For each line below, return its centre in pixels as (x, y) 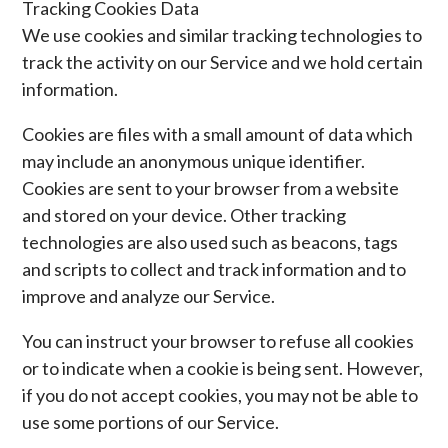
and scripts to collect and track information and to (214, 269)
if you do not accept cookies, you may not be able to (220, 395)
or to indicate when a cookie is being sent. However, (223, 368)
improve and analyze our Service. (149, 296)
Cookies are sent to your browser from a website (211, 188)
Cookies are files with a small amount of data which (218, 134)
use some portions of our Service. (151, 422)
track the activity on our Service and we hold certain (223, 62)
